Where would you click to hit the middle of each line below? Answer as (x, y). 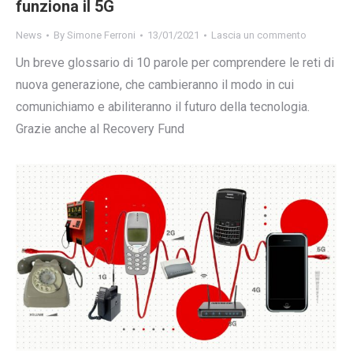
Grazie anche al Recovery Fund (100, 129)
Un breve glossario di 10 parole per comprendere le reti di (175, 63)
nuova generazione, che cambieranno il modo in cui (155, 85)
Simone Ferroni (101, 35)
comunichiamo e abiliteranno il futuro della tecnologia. (163, 107)
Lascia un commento (259, 35)
